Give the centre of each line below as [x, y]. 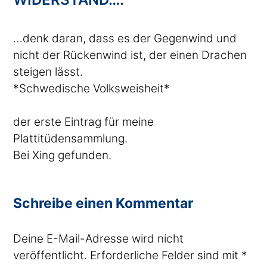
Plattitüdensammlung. [71, 139]
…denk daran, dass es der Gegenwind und [125, 38]
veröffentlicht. [50, 255]
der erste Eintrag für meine [84, 122]
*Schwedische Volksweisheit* [92, 88]
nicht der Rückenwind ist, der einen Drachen [130, 55]
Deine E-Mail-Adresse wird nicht [99, 239]
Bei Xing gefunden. [63, 155]
